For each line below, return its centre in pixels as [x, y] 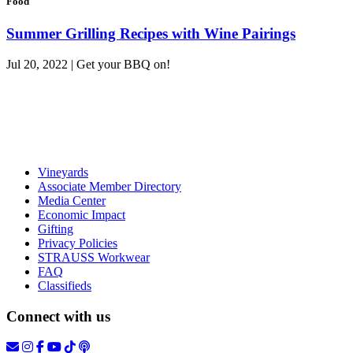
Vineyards [63, 173]
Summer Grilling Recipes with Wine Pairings [151, 34]
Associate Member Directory [110, 187]
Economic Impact [82, 215]
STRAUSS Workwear [94, 258]
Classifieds [65, 286]
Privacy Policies [78, 243]
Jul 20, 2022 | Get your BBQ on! [88, 65]
